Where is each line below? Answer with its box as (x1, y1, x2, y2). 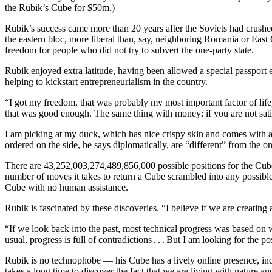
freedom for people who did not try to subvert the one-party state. (5, 44, 254, 55)
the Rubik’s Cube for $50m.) (5, 2, 115, 13)
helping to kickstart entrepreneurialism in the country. (5, 76, 208, 87)
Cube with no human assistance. (5, 182, 128, 192)
